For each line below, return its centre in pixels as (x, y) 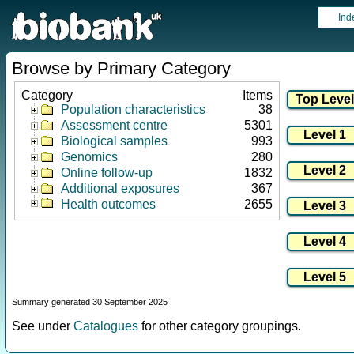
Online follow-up (107, 173)
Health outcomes (108, 204)
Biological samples (114, 141)
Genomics (89, 157)
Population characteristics (133, 109)
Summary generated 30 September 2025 (90, 302)
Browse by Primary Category (121, 68)
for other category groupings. (220, 326)
